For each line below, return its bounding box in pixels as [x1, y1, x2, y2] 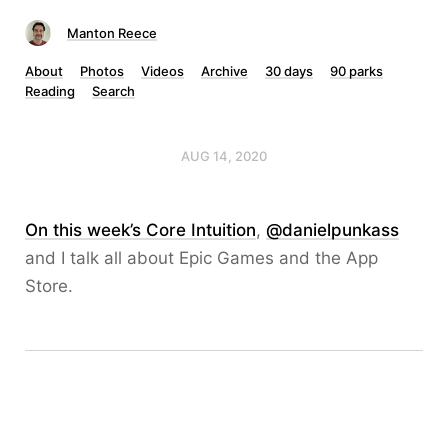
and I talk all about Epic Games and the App [25, 248, 378, 268]
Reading [25, 83, 75, 99]
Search [92, 83, 135, 99]
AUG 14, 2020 [181, 148, 267, 164]
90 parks [330, 63, 383, 79]
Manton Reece [67, 25, 157, 41]
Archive [201, 63, 248, 79]
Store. [25, 276, 73, 296]
